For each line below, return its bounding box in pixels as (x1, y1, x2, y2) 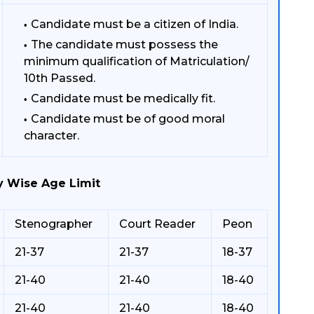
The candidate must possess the (31, 38, 218, 51)
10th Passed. (24, 71, 95, 85)
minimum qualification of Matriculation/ (24, 55, 250, 68)
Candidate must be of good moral (31, 112, 225, 125)
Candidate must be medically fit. (31, 92, 215, 105)
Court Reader (119, 217, 196, 231)
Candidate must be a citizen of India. (31, 18, 238, 31)
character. (24, 129, 79, 142)
